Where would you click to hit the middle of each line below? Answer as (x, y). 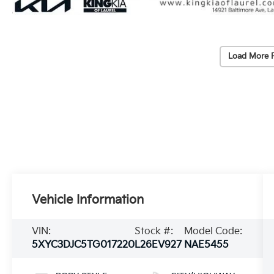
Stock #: (154, 231)
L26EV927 (158, 245)
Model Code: (213, 231)
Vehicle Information (88, 200)
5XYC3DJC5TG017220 (83, 245)
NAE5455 (206, 245)
